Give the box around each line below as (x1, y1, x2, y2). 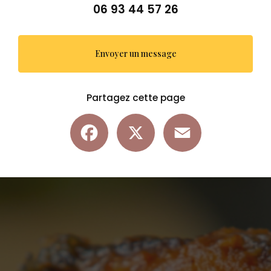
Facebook (108, 113, 152, 125)
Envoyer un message (94, 48, 177, 59)
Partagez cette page (86, 91, 185, 104)
